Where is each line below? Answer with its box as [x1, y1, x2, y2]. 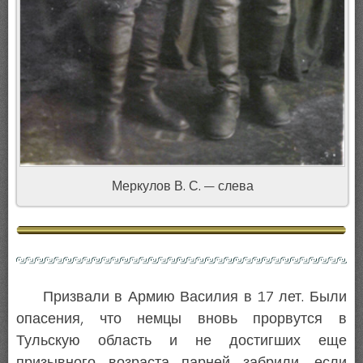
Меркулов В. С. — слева [111, 178, 254, 194]
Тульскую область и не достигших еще [16, 331, 347, 349]
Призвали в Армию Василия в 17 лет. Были [16, 287, 347, 305]
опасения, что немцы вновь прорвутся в [16, 309, 347, 327]
